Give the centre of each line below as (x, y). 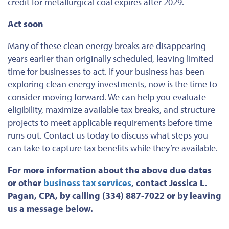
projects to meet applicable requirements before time (110, 122)
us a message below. (50, 208)
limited (200, 58)
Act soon (26, 24)
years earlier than (42, 58)
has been (186, 71)
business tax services (87, 182)
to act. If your (108, 71)
